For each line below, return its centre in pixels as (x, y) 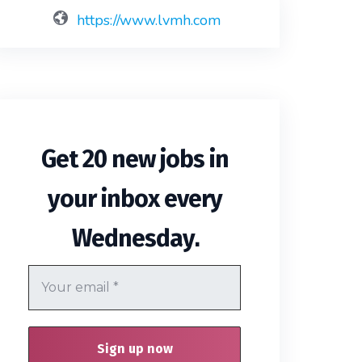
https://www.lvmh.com (149, 21)
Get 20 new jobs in (135, 160)
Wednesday (133, 239)
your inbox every (135, 199)
